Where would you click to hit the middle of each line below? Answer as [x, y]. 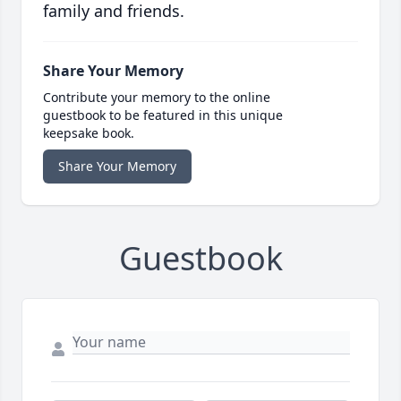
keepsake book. [89, 133]
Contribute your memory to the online [157, 98]
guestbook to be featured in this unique [163, 115]
